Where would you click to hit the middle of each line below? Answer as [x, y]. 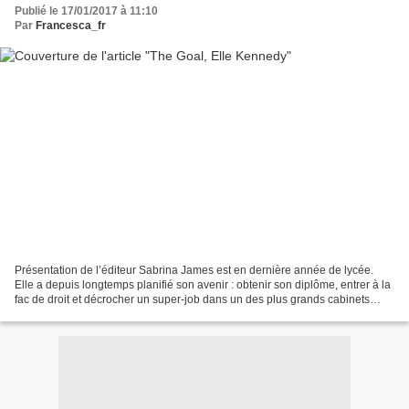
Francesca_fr [71, 26]
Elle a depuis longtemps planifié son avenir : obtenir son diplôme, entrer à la [203, 284]
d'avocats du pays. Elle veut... [87, 314]
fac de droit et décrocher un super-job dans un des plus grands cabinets [192, 299]
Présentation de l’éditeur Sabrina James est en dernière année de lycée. [194, 270]
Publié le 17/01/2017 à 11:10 [86, 11]
